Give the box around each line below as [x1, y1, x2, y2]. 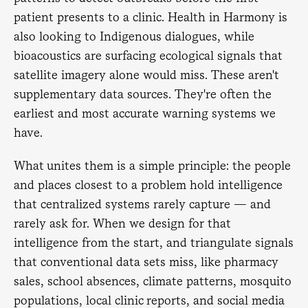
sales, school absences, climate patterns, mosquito [14, 274, 291, 288]
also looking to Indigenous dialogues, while [14, 29, 254, 43]
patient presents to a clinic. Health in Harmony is [14, 10, 287, 24]
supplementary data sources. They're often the [14, 87, 272, 101]
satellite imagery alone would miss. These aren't [14, 67, 279, 82]
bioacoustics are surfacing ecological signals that [14, 48, 283, 63]
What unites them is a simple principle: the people [14, 158, 291, 173]
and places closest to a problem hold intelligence [14, 177, 283, 192]
